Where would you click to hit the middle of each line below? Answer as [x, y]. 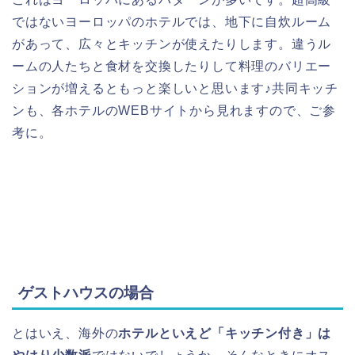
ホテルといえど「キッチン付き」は [225, 334]
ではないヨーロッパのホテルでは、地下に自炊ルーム [172, 21]
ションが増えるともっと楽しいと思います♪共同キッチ [175, 88]
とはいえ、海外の [65, 334]
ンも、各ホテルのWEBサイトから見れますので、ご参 [174, 110]
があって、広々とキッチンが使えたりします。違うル [172, 44]
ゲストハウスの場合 [86, 293]
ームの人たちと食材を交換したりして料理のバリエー [172, 66]
